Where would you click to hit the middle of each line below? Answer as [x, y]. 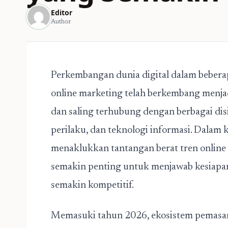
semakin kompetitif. [92, 185]
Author [61, 22]
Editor [62, 12]
